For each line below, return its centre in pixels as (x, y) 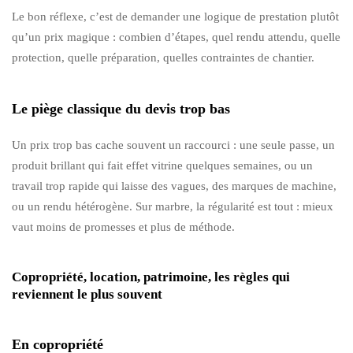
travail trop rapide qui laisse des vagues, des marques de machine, (174, 186)
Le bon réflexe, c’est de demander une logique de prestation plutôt (175, 16)
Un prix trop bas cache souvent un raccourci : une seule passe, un (173, 145)
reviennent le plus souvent (87, 294)
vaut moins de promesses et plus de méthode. (123, 227)
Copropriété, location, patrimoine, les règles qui (151, 277)
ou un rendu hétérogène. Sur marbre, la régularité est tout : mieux (173, 206)
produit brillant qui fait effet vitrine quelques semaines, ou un (162, 165)
